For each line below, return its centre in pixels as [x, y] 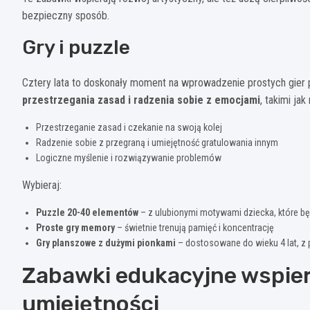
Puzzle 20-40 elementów [87, 212]
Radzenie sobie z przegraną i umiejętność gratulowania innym [157, 142]
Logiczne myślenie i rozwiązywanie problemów [129, 157]
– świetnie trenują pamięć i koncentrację [194, 227]
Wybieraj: [42, 185]
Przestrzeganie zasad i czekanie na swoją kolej [129, 127]
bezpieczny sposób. [66, 15]
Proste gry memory [75, 227]
